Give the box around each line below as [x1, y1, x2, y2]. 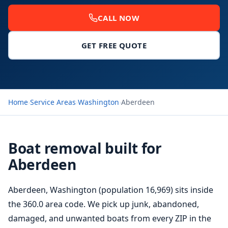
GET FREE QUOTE [81, 40, 147, 50]
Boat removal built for [8, 138, 162, 158]
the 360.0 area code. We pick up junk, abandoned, [8, 198, 199, 210]
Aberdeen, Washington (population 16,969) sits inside [8, 184, 213, 195]
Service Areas [30, 97, 76, 107]
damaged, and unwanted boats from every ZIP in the [8, 213, 211, 224]
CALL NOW [97, 13, 140, 23]
